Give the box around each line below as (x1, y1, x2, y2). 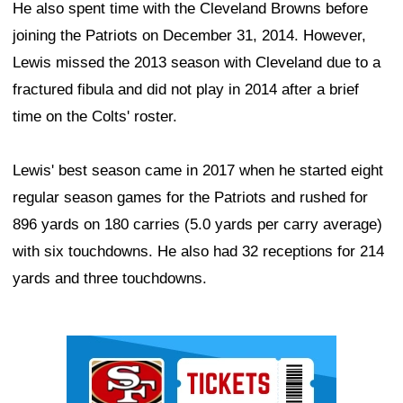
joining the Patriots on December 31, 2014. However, (13, 26, 366, 44)
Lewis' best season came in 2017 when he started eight (13, 161, 383, 179)
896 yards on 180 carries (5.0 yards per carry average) (13, 215, 382, 233)
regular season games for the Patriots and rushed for (13, 188, 368, 206)
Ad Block (67, 339, 127, 357)
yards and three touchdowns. (13, 269, 207, 287)
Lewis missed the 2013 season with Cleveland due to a (13, 53, 381, 71)
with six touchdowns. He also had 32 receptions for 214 (13, 242, 384, 260)
